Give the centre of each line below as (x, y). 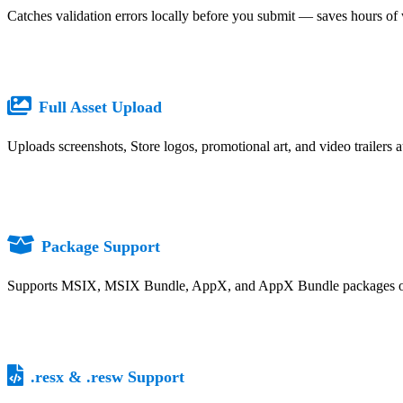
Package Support (101, 246)
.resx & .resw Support (107, 376)
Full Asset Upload (100, 107)
